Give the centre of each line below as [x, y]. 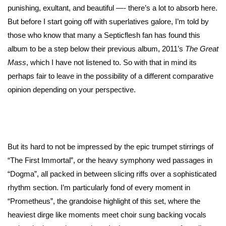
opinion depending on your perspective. [72, 89]
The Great [202, 48]
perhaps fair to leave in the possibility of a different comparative [110, 76]
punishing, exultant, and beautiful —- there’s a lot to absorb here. [112, 8]
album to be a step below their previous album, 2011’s [96, 48]
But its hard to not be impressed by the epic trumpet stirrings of [110, 147]
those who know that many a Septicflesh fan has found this [104, 35]
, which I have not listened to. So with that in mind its [111, 62]
